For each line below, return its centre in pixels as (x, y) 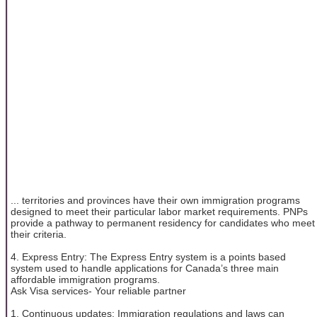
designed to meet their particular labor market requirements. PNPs (159, 211)
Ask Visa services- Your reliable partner (98, 290)
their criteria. (39, 234)
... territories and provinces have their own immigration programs (155, 200)
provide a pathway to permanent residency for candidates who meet (163, 223)
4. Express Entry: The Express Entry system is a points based (148, 257)
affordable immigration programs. (85, 279)
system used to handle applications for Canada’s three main (145, 268)
